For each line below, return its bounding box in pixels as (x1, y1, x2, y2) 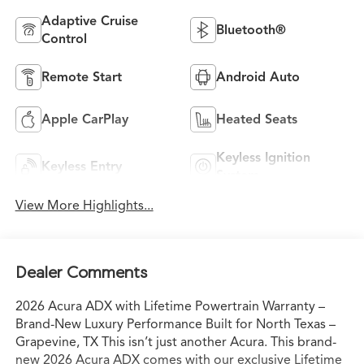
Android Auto (216, 68, 300, 85)
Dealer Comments (15, 262, 147, 281)
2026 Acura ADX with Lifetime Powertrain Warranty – (15, 297, 325, 314)
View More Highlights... (15, 197, 154, 214)
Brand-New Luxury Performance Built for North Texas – (15, 315, 336, 332)
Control (41, 30, 87, 47)
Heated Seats (216, 110, 297, 128)
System (216, 167, 259, 184)
